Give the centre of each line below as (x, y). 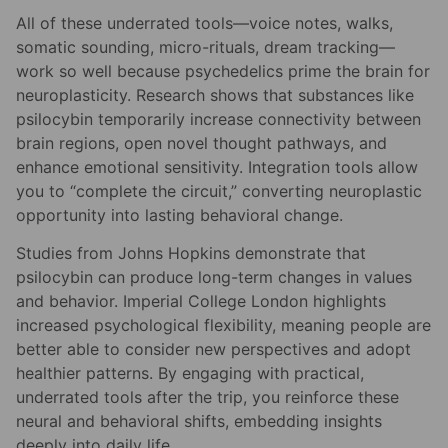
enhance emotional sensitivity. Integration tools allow (217, 167)
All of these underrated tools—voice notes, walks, (204, 23)
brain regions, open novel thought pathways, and (201, 143)
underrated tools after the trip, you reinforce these (207, 397)
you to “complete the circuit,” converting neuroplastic (219, 191)
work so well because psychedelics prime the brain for (223, 71)
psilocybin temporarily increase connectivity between (218, 119)
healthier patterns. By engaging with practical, (190, 373)
